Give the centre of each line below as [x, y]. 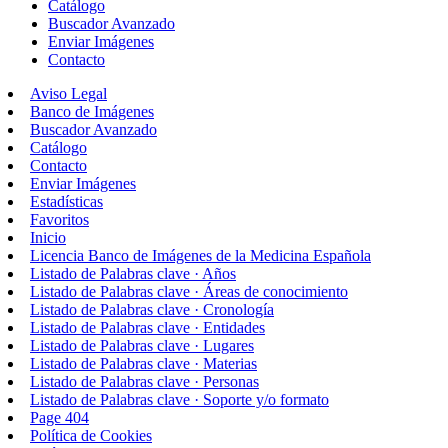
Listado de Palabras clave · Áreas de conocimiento [189, 291]
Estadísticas [66, 201]
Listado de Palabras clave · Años [133, 273]
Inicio [48, 237]
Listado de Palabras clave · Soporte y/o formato [179, 399]
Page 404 [59, 417]
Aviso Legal [68, 93]
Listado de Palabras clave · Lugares [142, 345]
